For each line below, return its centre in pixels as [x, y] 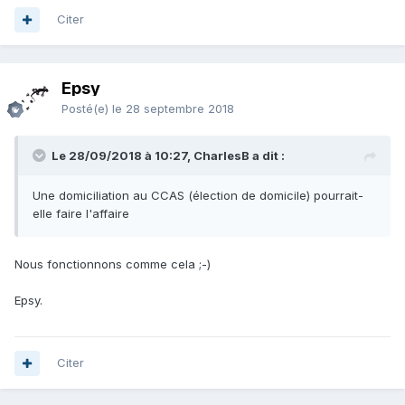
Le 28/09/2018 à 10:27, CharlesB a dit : [168, 156]
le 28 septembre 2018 [173, 109]
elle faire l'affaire [81, 214]
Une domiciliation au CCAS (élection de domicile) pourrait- [198, 196]
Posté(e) [87, 109]
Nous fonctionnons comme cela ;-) [113, 264]
